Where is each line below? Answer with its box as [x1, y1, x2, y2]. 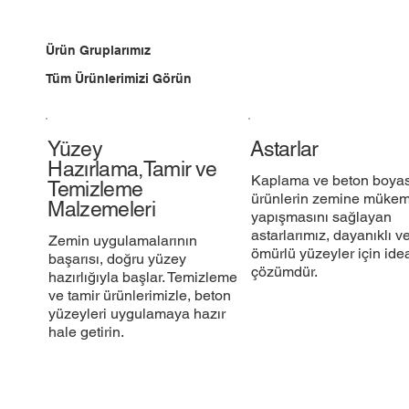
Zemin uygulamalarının [47, 232, 197, 250]
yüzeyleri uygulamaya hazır [47, 305, 225, 323]
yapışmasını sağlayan [250, 208, 392, 226]
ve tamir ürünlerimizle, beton [47, 287, 231, 305]
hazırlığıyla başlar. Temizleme [47, 268, 237, 287]
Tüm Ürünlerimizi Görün [46, 70, 193, 86]
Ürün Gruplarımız [46, 42, 152, 58]
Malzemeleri [47, 196, 155, 221]
